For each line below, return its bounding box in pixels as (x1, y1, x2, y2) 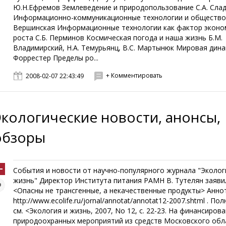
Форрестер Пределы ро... (13, 53, 99, 63)
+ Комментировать (106, 71, 163, 80)
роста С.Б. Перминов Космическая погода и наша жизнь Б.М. (13, 33, 223, 42)
